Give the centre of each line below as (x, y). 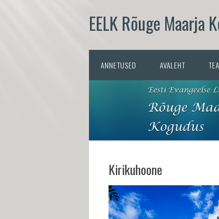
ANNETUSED (119, 65)
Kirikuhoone (135, 169)
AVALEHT (173, 65)
